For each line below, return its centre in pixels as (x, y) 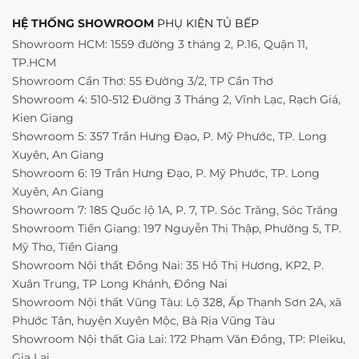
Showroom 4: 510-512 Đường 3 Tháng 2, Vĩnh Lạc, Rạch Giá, (176, 100)
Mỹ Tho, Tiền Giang (65, 247)
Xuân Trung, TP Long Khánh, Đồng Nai (120, 284)
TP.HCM (34, 63)
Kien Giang (43, 118)
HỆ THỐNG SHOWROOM (85, 24)
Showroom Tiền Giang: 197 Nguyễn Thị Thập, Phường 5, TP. (177, 229)
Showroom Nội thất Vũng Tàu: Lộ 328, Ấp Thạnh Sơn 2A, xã (177, 303)
